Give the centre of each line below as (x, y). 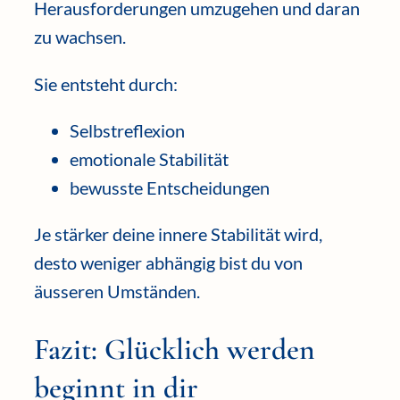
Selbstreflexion (127, 130)
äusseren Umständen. (117, 292)
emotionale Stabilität (149, 158)
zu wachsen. (80, 37)
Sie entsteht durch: (106, 83)
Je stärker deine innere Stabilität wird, (178, 234)
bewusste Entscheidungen (170, 187)
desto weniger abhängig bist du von (168, 263)
